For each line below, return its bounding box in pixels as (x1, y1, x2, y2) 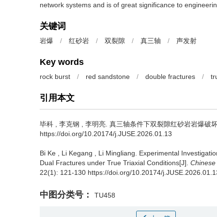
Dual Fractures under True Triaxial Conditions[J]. (40, 159, 190, 167)
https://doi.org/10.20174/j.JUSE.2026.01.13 (40, 130, 172, 138)
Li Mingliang (98, 149, 135, 157)
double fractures (145, 73, 195, 80)
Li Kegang (62, 149, 93, 157)
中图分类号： (40, 190, 92, 200)
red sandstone (86, 73, 130, 80)
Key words (40, 57, 84, 67)
